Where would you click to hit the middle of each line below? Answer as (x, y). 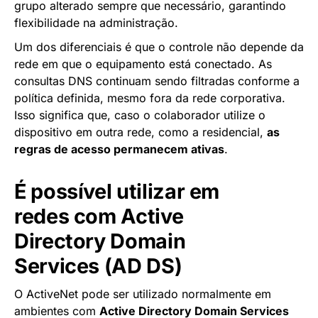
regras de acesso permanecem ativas (119, 149)
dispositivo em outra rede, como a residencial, (141, 132)
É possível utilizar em (117, 191)
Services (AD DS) (98, 265)
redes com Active (99, 216)
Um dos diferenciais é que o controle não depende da (159, 46)
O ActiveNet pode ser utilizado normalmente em (143, 294)
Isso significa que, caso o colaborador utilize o (140, 115)
